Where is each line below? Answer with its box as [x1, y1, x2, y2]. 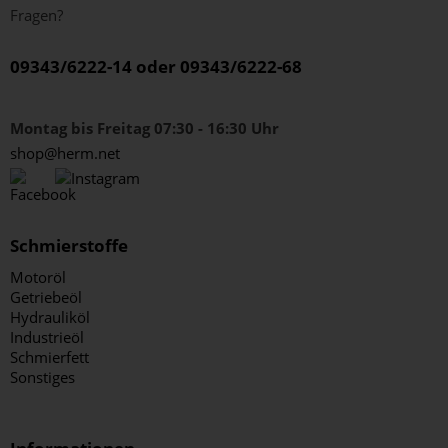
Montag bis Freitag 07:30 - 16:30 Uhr [10, 118, 279, 138]
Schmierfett [10, 347, 89, 367]
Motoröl [10, 267, 66, 287]
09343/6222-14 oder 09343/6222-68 [10, 55, 302, 78]
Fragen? [10, 5, 63, 25]
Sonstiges [10, 367, 75, 387]
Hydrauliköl [10, 307, 90, 327]
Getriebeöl [10, 287, 82, 307]
